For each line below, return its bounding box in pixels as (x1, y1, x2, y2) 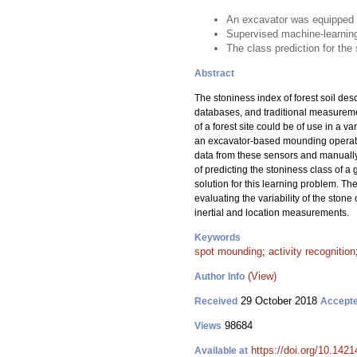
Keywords (194, 232, 241, 243)
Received (194, 296, 237, 307)
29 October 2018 (237, 295, 320, 307)
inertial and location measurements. (194, 207, 349, 218)
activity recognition (269, 245, 355, 257)
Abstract (194, 68, 234, 79)
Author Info (194, 271, 245, 282)
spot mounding (194, 245, 262, 257)
